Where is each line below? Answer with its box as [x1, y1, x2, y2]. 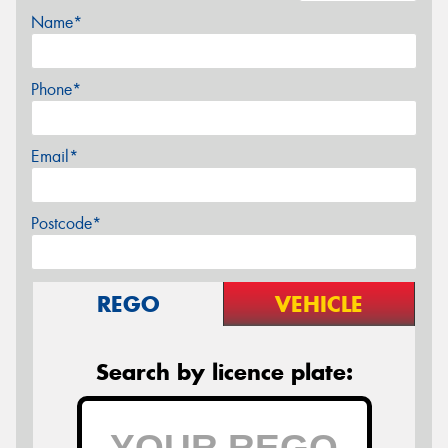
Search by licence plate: [95, 358, 353, 387]
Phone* [31, 79, 81, 101]
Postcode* [31, 213, 101, 235]
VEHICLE [275, 290, 363, 319]
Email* [31, 146, 78, 168]
